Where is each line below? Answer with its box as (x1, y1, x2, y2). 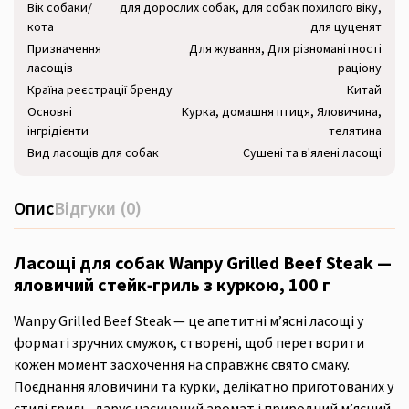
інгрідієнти (27, 122, 89, 139)
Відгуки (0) (54, 196, 142, 219)
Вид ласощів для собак (27, 144, 159, 161)
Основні (27, 103, 72, 120)
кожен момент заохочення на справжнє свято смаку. (14, 355, 350, 373)
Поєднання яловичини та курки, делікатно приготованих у (14, 377, 393, 395)
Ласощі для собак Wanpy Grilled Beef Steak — (14, 251, 392, 274)
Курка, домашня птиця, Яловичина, (182, 103, 382, 120)
